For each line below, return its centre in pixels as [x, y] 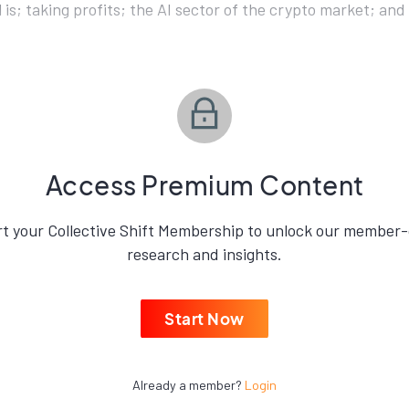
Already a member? [189, 385]
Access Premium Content [204, 185]
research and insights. [204, 254]
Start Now [204, 319]
